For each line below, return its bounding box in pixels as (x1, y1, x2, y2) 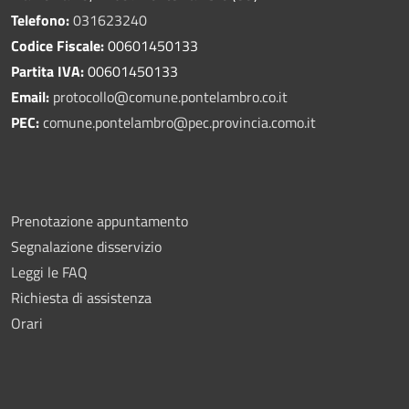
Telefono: (11, 8, 69, 31)
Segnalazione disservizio (11, 235, 162, 257)
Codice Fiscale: (11, 34, 104, 57)
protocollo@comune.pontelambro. (53, 85, 262, 108)
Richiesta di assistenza (11, 286, 152, 309)
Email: (11, 85, 53, 108)
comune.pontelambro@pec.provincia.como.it (43, 110, 316, 133)
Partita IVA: (11, 59, 88, 82)
